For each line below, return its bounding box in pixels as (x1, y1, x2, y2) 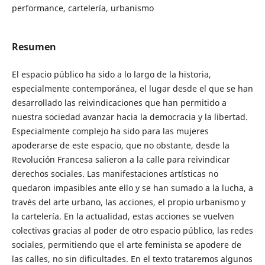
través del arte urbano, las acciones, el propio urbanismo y (11, 196, 245, 208)
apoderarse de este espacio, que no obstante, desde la (11, 140, 230, 151)
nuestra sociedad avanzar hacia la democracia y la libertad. (11, 111, 248, 123)
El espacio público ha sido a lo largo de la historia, (11, 69, 211, 80)
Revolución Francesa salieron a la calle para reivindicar (11, 154, 230, 166)
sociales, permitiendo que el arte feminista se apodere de (11, 239, 241, 251)
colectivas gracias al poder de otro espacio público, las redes (11, 225, 253, 237)
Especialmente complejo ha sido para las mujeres (11, 125, 209, 137)
